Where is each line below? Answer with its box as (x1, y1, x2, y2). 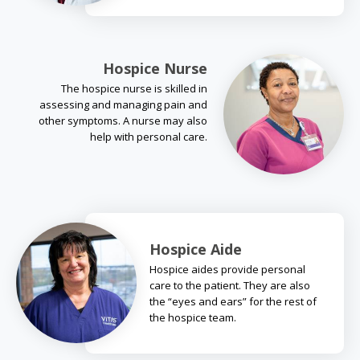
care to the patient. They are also (149, 277, 310, 292)
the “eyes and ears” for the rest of (149, 293, 317, 309)
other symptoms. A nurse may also (39, 112, 207, 128)
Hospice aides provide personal (149, 261, 305, 276)
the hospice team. (149, 309, 236, 325)
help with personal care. (90, 129, 207, 144)
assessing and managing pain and (39, 96, 207, 112)
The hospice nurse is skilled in (61, 80, 207, 96)
